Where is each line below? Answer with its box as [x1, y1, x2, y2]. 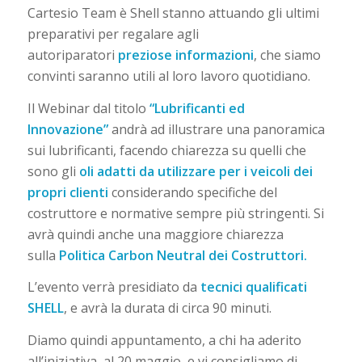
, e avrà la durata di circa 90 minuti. [63, 299, 271, 318]
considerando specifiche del [107, 183, 277, 201]
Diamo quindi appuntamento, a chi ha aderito [27, 330, 301, 349]
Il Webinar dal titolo [27, 99, 149, 117]
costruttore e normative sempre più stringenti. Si [27, 204, 324, 222]
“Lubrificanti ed [149, 99, 245, 117]
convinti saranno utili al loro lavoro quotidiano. [27, 67, 310, 86]
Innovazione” [27, 120, 108, 138]
